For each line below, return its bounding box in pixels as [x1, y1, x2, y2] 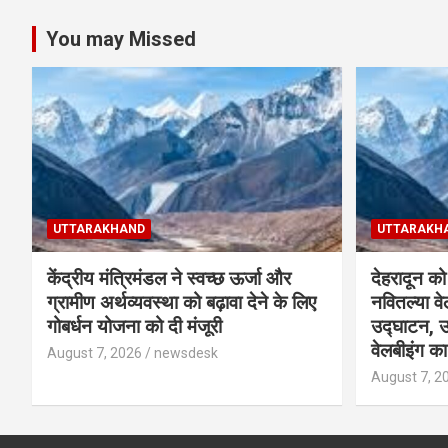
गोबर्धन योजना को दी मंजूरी [47, 315, 222, 339]
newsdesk [154, 345, 218, 362]
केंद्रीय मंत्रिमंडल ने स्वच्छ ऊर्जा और [47, 267, 291, 291]
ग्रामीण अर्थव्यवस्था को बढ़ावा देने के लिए [47, 291, 316, 315]
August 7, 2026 [47, 345, 142, 362]
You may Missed [46, 26, 196, 51]
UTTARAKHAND [53, 222, 145, 237]
